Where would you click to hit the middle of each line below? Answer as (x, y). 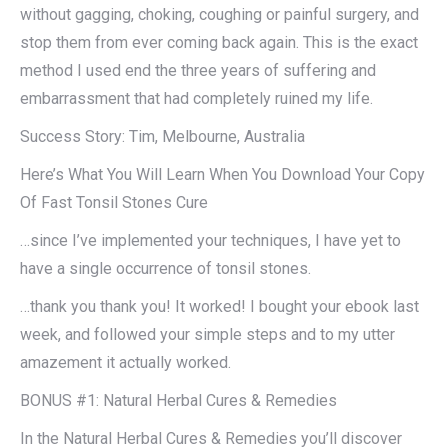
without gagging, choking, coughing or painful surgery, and (219, 15)
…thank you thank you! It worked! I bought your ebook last (219, 307)
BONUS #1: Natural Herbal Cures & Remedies (178, 401)
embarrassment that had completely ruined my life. (196, 99)
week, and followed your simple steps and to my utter (207, 335)
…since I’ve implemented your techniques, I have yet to (210, 241)
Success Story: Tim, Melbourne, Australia (162, 137)
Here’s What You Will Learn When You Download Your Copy (222, 175)
